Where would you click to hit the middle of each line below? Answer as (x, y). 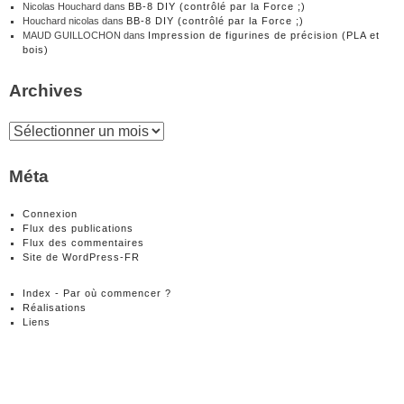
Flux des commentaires (83, 242)
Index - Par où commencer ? (97, 293)
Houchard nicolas (61, 21)
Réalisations (55, 307)
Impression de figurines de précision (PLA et (264, 36)
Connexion (50, 213)
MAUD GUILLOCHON (72, 36)
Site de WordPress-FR (81, 257)
